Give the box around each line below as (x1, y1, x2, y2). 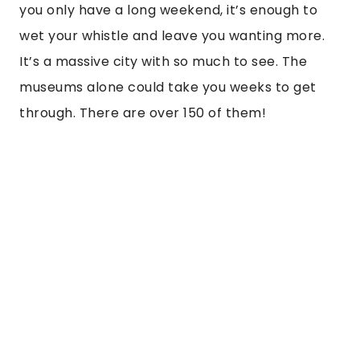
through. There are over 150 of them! (19, 104, 266, 123)
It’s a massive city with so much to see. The (19, 52, 307, 72)
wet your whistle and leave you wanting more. (19, 27, 325, 46)
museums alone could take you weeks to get (19, 78, 317, 97)
